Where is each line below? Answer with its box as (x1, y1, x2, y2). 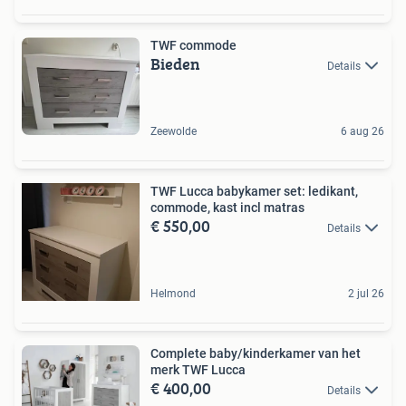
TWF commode (150, 37, 237, 53)
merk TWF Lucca (150, 362, 246, 377)
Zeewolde (150, 124, 197, 138)
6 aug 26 (341, 124, 384, 138)
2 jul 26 (348, 286, 384, 300)
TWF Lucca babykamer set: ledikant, (150, 183, 358, 198)
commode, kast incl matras (150, 199, 304, 215)
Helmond (150, 286, 196, 300)
